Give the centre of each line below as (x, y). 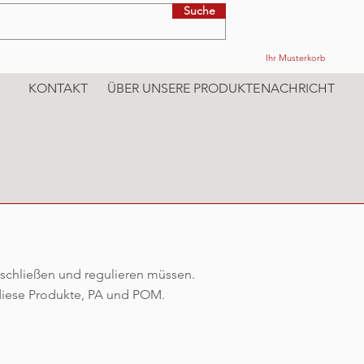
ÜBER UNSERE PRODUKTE (184, 88)
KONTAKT (58, 88)
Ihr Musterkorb (296, 58)
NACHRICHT (298, 88)
